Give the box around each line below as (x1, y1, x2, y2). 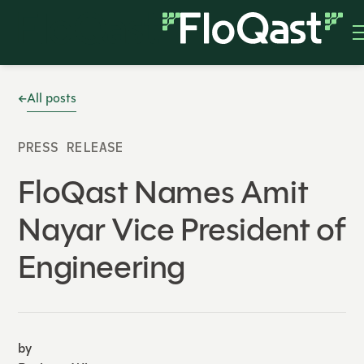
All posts (27, 89, 77, 107)
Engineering (18, 244, 185, 290)
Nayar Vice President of (18, 206, 346, 253)
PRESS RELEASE (18, 139, 124, 155)
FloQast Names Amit (18, 169, 309, 215)
